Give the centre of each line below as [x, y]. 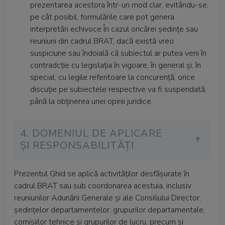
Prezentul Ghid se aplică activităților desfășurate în [102, 174]
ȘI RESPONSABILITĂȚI [77, 145]
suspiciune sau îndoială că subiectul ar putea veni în [118, 53]
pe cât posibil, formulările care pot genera [102, 17]
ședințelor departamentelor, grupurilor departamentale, [109, 210]
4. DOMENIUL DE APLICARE [91, 133]
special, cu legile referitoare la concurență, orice [113, 77]
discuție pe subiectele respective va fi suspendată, [118, 89]
